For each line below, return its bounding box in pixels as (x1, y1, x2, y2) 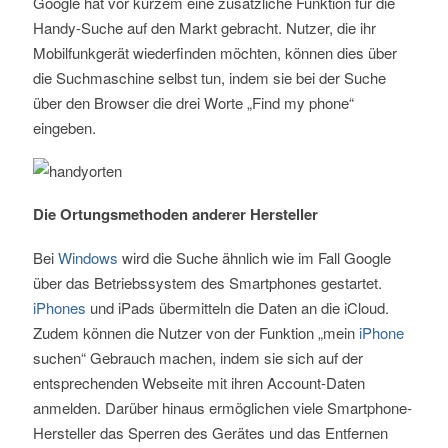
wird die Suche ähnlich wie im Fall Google (117, 247, 391, 269)
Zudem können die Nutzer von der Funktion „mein (32, 322, 359, 344)
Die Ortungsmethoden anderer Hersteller (32, 203, 318, 226)
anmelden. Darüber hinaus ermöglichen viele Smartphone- (32, 397, 412, 419)
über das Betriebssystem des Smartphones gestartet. (32, 272, 382, 294)
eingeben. (32, 117, 96, 139)
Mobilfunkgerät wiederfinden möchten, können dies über (32, 42, 397, 64)
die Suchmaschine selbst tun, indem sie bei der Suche (32, 67, 386, 89)
